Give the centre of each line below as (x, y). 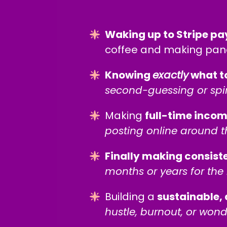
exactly (171, 75)
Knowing (129, 75)
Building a (131, 196)
